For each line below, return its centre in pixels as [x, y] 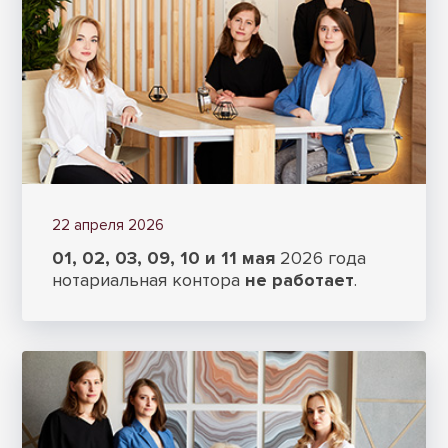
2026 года [321, 258]
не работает [300, 280]
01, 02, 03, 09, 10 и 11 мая [164, 258]
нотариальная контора [149, 280]
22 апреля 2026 [108, 225]
